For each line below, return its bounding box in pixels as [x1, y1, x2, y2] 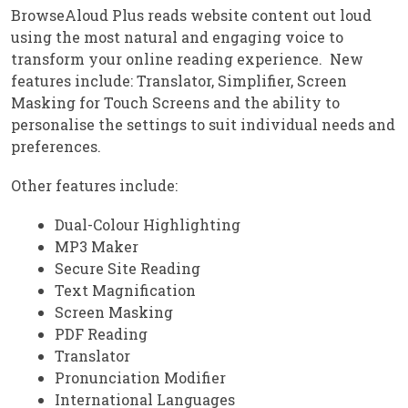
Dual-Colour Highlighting [55, 215, 240, 235]
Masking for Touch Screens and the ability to [11, 93, 340, 113]
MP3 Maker [55, 237, 138, 257]
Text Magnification [55, 280, 196, 301]
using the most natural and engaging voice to [11, 27, 343, 47]
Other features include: [11, 176, 178, 196]
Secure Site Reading [55, 259, 200, 279]
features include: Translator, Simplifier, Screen [11, 71, 347, 91]
